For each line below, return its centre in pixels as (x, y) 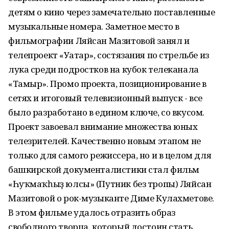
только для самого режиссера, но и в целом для (110, 155)
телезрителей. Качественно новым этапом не (105, 141)
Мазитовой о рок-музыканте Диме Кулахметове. (111, 198)
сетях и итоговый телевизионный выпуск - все (105, 98)
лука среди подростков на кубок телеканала (104, 69)
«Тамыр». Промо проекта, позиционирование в (107, 84)
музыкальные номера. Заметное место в (94, 26)
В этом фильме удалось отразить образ (92, 212)
